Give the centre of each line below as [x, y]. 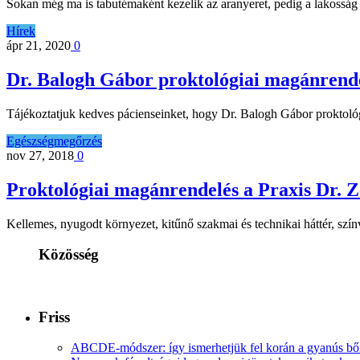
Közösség [69, 255]
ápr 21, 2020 [39, 45]
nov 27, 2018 [40, 155]
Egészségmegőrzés [54, 141]
